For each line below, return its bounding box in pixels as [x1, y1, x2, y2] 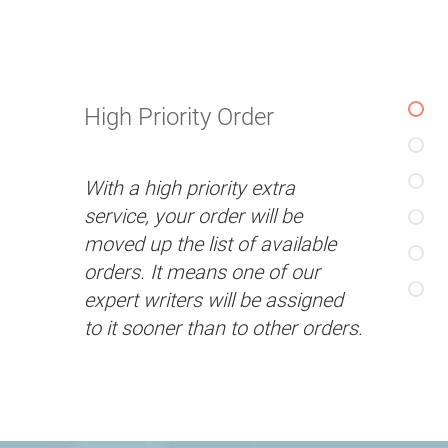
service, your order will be [84, 204, 302, 228]
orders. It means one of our [84, 260, 320, 284]
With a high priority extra [84, 176, 295, 200]
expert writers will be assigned [84, 288, 343, 312]
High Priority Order [84, 103, 274, 131]
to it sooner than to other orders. [84, 316, 363, 340]
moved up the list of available [84, 232, 336, 256]
